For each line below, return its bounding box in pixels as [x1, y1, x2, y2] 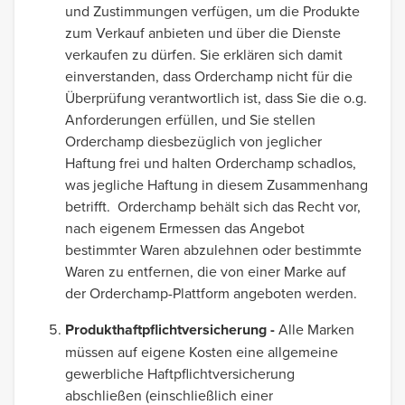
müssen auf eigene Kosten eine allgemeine [65, 342, 338, 362]
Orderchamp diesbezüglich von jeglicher [65, 131, 322, 151]
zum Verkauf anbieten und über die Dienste [65, 23, 341, 42]
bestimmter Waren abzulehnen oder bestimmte [65, 240, 362, 259]
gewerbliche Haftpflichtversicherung [65, 363, 295, 383]
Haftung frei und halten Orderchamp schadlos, [65, 153, 356, 173]
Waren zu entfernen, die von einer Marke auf [65, 261, 346, 281]
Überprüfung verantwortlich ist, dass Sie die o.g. [65, 88, 367, 108]
